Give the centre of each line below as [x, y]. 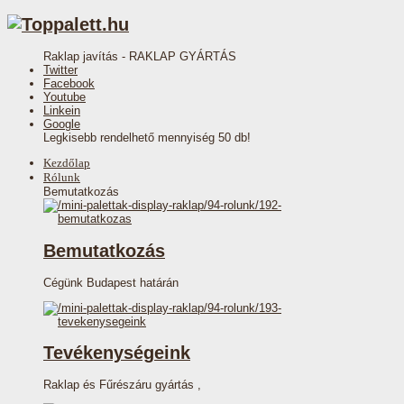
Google [62, 124]
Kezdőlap [67, 163]
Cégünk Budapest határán [111, 282]
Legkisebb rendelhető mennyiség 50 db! [147, 138]
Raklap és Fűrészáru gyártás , [122, 385]
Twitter [60, 70]
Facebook [69, 84]
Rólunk [62, 178]
